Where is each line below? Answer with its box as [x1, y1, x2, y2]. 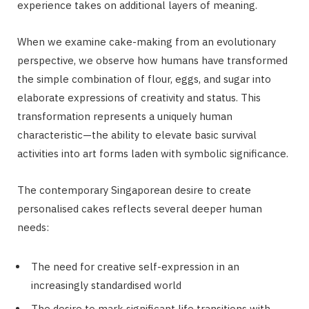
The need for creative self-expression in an [31, 259, 239, 273]
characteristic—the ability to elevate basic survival [17, 128, 257, 141]
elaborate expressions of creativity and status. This [17, 90, 261, 104]
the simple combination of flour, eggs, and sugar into [17, 72, 271, 86]
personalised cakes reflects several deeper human [17, 201, 262, 215]
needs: [17, 220, 49, 234]
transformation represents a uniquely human [17, 109, 232, 123]
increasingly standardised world [31, 278, 181, 292]
